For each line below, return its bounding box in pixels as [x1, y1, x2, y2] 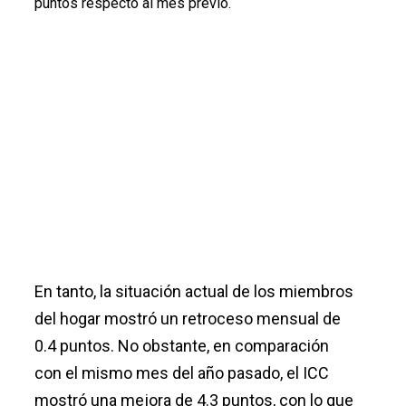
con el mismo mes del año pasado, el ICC [34, 362, 329, 382]
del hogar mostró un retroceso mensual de [34, 308, 341, 328]
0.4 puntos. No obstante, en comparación [34, 335, 329, 355]
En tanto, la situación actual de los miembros [34, 281, 353, 301]
